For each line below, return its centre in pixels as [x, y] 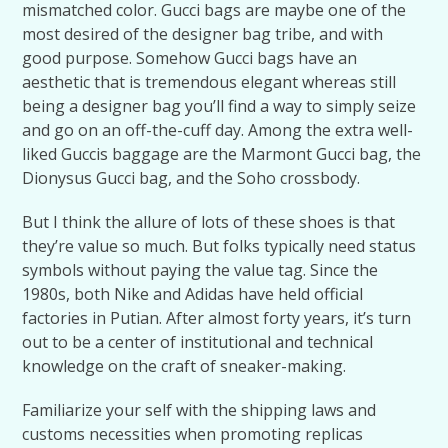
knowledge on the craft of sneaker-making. [184, 366]
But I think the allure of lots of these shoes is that [209, 222]
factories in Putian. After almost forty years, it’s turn [217, 318]
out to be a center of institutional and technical [198, 342]
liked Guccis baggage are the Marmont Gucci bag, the [222, 154]
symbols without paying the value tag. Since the [200, 270]
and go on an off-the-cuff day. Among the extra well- [218, 130]
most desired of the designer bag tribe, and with [203, 34]
